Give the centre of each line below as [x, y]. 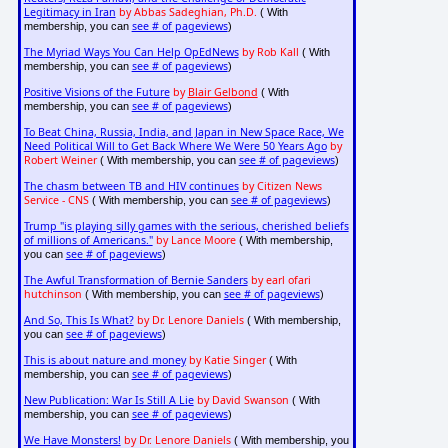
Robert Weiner [60, 160]
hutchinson [52, 294]
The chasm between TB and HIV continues [131, 186]
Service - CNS [56, 200]
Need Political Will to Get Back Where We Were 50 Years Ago [175, 146]
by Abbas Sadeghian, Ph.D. [187, 12]
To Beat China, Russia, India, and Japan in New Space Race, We [183, 132]
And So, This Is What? [78, 320]
